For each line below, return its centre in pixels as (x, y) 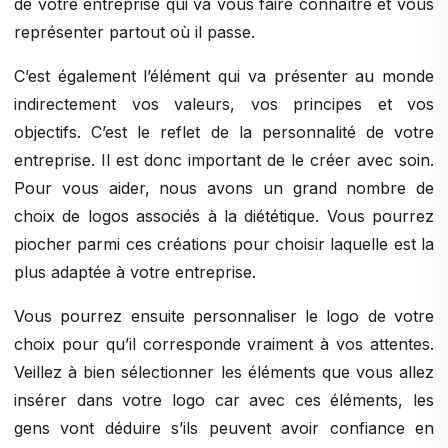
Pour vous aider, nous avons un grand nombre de (224, 188)
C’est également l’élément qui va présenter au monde (224, 76)
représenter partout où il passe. (134, 32)
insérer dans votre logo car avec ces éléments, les (224, 400)
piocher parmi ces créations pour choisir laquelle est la (224, 244)
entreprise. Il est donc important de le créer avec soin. (224, 160)
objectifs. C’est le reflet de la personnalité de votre (224, 132)
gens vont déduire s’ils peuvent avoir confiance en (224, 428)
